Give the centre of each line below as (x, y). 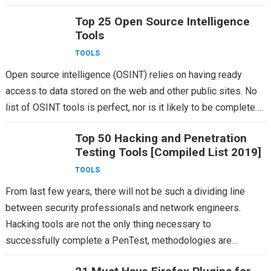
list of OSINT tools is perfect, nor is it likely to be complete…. (134, 107)
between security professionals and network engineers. (123, 208)
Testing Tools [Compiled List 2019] (168, 152)
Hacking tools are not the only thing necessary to (108, 224)
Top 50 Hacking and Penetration (161, 138)
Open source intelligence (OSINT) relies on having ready (123, 75)
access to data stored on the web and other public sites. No (131, 91)
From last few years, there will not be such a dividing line (125, 191)
